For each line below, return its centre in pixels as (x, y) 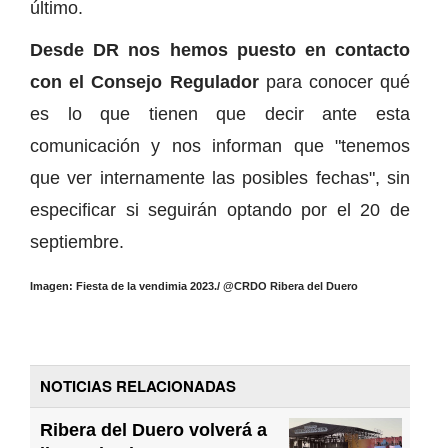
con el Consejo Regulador (148, 81)
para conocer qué (338, 81)
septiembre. (77, 241)
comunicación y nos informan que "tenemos (220, 145)
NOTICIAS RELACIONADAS (138, 385)
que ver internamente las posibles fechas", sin (220, 177)
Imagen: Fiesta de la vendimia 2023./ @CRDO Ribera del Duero (194, 285)
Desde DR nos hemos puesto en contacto (220, 49)
